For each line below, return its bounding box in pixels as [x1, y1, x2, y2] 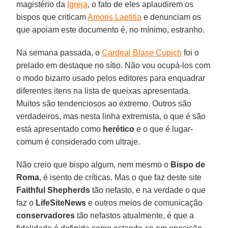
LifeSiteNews [36, 198, 87, 207]
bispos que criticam [16, 12, 88, 21]
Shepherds [47, 185, 91, 194]
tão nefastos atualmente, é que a [75, 211, 194, 220]
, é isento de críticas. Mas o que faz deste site [39, 173, 202, 182]
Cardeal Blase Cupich [102, 48, 182, 57]
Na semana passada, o [16, 48, 102, 57]
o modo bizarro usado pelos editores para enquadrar [16, 73, 206, 82]
